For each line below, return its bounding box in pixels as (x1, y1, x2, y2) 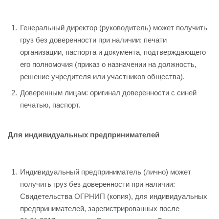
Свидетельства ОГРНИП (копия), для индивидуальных (20, 192, 207, 200)
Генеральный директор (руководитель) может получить (20, 23, 207, 32)
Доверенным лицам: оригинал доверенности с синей (20, 88, 197, 97)
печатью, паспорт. (20, 101, 80, 109)
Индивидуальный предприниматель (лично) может (20, 168, 191, 176)
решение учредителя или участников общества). (20, 72, 185, 81)
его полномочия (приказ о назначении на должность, (20, 60, 197, 68)
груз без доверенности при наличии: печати (20, 36, 167, 44)
